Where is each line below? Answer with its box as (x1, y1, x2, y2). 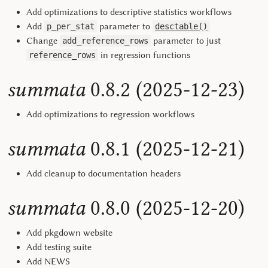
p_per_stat (47, 22, 95, 31)
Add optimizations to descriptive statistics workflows (26, 7, 232, 17)
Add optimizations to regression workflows (26, 109, 194, 120)
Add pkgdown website (26, 227, 112, 238)
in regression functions (98, 50, 190, 60)
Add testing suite (26, 242, 92, 252)
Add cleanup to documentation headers (26, 168, 181, 179)
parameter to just (151, 35, 221, 46)
